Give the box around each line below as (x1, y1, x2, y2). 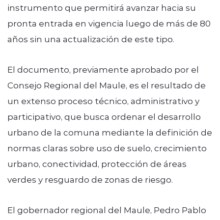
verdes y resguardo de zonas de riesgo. (7, 173, 173, 185)
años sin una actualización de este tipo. (7, 33, 174, 44)
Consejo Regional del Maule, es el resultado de (7, 79, 206, 90)
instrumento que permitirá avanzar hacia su (7, 1, 196, 13)
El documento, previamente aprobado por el (7, 63, 199, 75)
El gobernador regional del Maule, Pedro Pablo (7, 204, 206, 215)
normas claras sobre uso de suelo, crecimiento (7, 142, 207, 153)
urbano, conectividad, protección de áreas (7, 158, 187, 169)
